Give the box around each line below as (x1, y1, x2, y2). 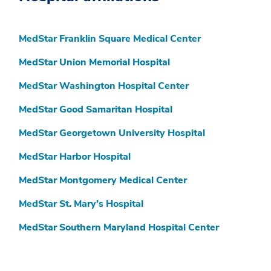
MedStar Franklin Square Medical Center (19, 32, 201, 46)
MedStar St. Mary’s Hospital (19, 197, 143, 211)
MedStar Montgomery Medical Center (19, 174, 187, 188)
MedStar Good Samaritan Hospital (19, 103, 172, 117)
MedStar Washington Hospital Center (19, 79, 189, 93)
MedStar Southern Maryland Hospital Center (19, 221, 219, 235)
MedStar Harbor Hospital (19, 150, 131, 164)
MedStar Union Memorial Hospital (19, 56, 170, 70)
